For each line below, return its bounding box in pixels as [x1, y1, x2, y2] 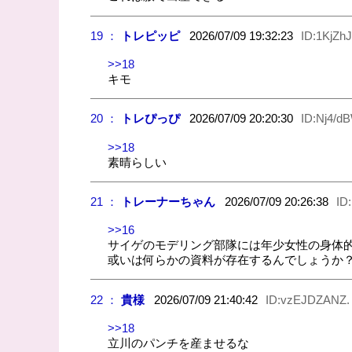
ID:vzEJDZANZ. [265, 292, 350, 306]
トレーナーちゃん [120, 194, 215, 208]
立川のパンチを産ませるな [108, 335, 250, 350]
